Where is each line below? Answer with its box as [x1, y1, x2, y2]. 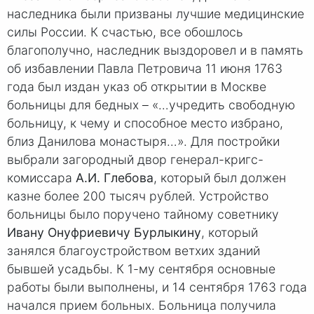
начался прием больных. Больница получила [7, 297, 276, 313]
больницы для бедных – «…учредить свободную [7, 97, 295, 112]
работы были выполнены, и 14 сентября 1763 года [7, 279, 307, 294]
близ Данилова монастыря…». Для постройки [7, 133, 280, 149]
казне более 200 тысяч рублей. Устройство [7, 188, 268, 203]
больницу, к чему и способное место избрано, [7, 115, 283, 130]
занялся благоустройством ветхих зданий [7, 243, 260, 258]
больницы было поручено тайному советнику [7, 206, 279, 221]
